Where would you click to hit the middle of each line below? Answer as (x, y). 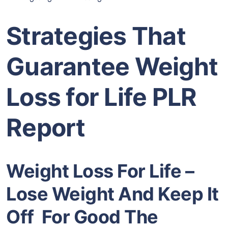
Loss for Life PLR (102, 97)
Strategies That (96, 36)
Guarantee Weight (112, 67)
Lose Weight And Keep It (112, 194)
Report (46, 128)
